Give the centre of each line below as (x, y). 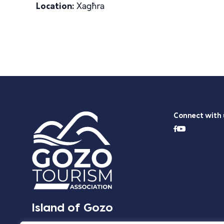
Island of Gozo (72, 208)
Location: (55, 7)
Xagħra (89, 7)
